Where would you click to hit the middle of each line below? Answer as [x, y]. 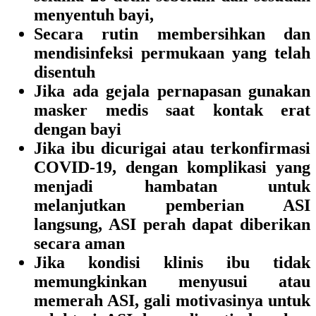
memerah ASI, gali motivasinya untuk [172, 300]
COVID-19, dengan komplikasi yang [172, 167]
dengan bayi [78, 129]
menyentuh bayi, [94, 15]
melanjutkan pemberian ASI [172, 205]
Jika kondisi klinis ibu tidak [172, 262]
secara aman [79, 243]
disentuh [65, 72]
